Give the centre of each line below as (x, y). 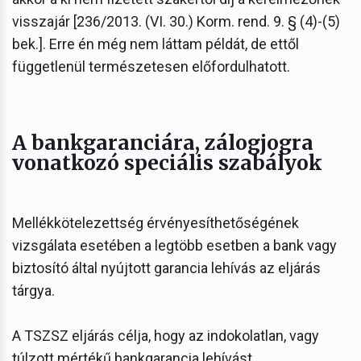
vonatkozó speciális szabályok (167, 162)
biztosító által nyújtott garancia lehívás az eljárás (166, 268)
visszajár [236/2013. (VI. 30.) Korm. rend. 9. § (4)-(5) (176, 21)
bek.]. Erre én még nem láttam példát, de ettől (156, 44)
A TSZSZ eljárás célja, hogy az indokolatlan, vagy (166, 335)
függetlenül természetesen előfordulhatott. (151, 66)
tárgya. (33, 290)
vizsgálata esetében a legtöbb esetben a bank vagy (174, 245)
